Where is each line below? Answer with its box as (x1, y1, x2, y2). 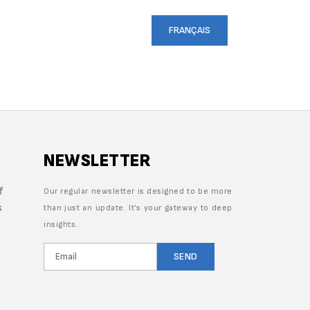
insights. (44, 219, 78, 230)
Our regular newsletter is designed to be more (44, 186, 232, 197)
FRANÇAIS (169, 24, 211, 36)
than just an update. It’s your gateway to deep (44, 203, 232, 214)
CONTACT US (69, 24, 126, 36)
